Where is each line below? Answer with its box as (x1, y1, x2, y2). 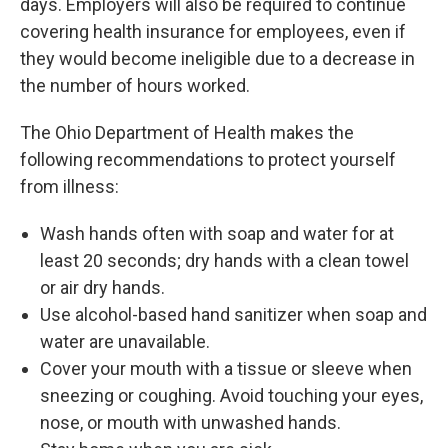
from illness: (20, 176, 119, 197)
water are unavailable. (40, 331, 210, 352)
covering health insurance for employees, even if (20, 21, 406, 42)
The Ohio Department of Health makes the (20, 122, 354, 143)
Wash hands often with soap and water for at (40, 223, 394, 244)
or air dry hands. (40, 277, 165, 298)
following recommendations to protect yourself (20, 149, 396, 170)
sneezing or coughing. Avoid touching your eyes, (40, 385, 423, 406)
